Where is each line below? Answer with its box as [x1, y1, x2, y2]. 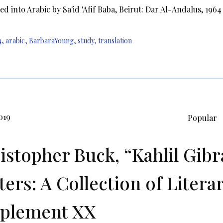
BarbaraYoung [29, 36, 74, 46]
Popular [188, 112, 217, 123]
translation [98, 36, 132, 46]
